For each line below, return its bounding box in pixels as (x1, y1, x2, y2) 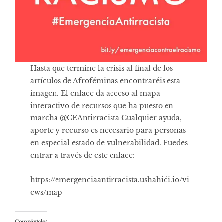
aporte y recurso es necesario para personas (30, 126, 186, 135)
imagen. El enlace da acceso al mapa (30, 89, 161, 98)
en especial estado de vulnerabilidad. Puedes (30, 138, 188, 148)
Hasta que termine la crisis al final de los (30, 64, 173, 73)
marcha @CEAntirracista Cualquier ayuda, (30, 113, 182, 123)
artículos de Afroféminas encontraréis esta (30, 76, 181, 86)
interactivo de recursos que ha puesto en (30, 101, 174, 111)
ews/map (30, 188, 63, 197)
